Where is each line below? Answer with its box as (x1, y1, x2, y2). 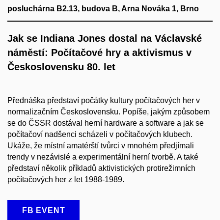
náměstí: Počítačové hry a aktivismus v (7, 47, 192, 58)
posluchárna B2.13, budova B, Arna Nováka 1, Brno (7, 4, 199, 13)
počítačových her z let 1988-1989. (7, 175, 124, 184)
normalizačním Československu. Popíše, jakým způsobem (7, 107, 210, 116)
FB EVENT (22, 206, 65, 215)
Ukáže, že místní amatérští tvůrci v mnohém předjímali (7, 141, 194, 150)
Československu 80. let (7, 61, 115, 72)
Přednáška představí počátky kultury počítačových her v (7, 96, 200, 105)
